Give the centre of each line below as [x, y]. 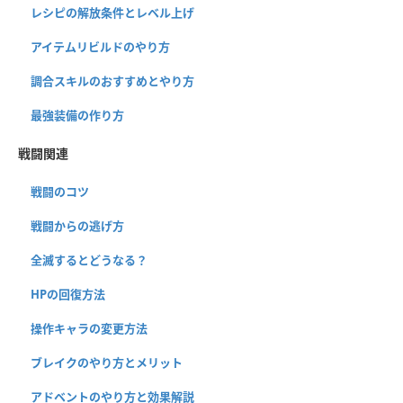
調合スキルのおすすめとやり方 [112, 81]
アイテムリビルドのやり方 [100, 47]
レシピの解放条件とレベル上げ [112, 13]
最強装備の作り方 [77, 116]
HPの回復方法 [68, 295]
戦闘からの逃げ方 [77, 226]
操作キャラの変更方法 [89, 329]
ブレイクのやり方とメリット [107, 363]
